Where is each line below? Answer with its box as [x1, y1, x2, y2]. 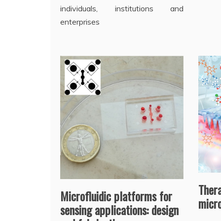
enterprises [60, 16, 100, 27]
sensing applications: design [60, 201, 179, 219]
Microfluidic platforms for [60, 187, 172, 205]
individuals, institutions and [60, 3, 184, 13]
